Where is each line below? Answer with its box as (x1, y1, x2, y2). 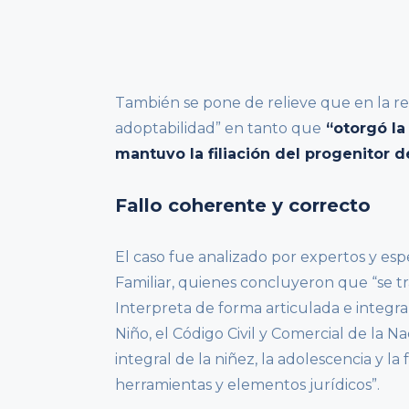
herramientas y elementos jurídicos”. (115, 375, 380, 393)
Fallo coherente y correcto (115, 194, 371, 216)
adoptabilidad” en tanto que (115, 119, 321, 137)
